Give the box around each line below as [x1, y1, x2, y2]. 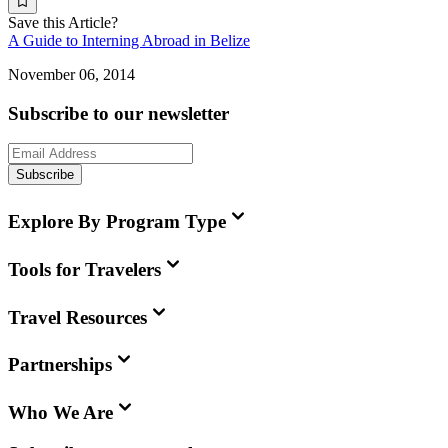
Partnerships [8, 354, 112, 376]
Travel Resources [8, 306, 147, 328]
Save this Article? [8, 13, 118, 31]
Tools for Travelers [8, 258, 161, 280]
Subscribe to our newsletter [8, 102, 229, 124]
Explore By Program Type [8, 211, 226, 233]
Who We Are [8, 401, 113, 423]
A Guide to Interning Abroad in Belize [8, 31, 250, 49]
